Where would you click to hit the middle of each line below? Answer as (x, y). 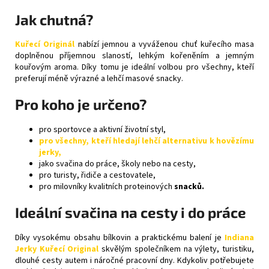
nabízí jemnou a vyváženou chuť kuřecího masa (164, 45)
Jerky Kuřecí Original (57, 249)
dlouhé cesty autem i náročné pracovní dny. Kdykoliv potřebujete (134, 261)
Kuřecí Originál (45, 45)
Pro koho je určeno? (81, 104)
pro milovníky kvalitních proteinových (106, 187)
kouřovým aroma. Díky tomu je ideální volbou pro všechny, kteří (134, 68)
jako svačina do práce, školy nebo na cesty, (117, 164)
